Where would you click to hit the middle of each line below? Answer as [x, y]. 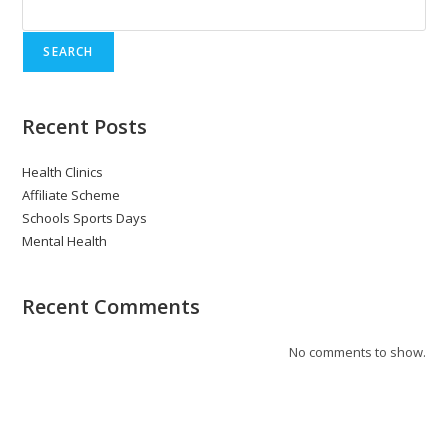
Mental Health [65, 240]
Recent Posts [85, 126]
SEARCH [68, 51]
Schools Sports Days [85, 217]
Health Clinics [63, 171]
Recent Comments [111, 306]
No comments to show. [357, 351]
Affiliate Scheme [71, 194]
